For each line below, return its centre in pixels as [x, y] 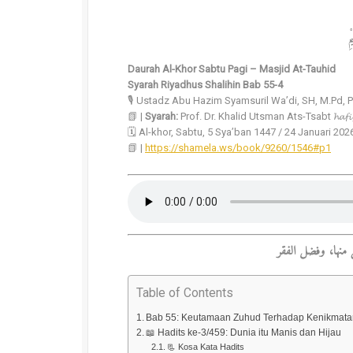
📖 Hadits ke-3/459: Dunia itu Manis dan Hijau [244, 332]
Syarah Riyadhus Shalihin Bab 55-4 [205, 85]
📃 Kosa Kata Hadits [205, 347]
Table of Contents [185, 293]
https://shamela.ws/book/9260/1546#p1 [238, 148]
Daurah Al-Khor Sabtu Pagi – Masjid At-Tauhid [232, 69]
